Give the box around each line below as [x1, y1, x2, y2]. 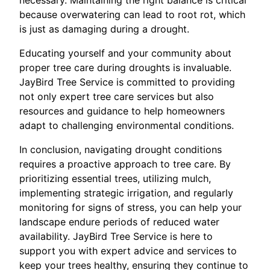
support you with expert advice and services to [19, 245, 237, 257]
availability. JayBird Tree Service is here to [19, 230, 213, 242]
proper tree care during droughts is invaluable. [19, 61, 231, 74]
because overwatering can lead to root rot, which [19, 8, 245, 20]
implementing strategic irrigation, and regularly [19, 187, 233, 199]
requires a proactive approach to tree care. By [19, 158, 231, 170]
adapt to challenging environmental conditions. [19, 119, 234, 131]
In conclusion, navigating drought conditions [19, 143, 222, 155]
